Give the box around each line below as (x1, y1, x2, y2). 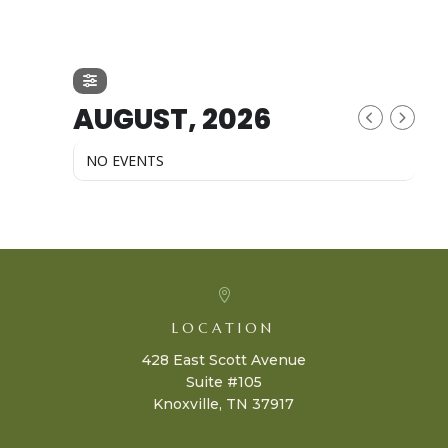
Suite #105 (185, 373, 262, 391)
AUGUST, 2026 (72, 100, 271, 139)
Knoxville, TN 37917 (153, 395, 295, 413)
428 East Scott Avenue (141, 351, 306, 369)
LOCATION (172, 319, 276, 337)
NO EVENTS (85, 151, 164, 170)
